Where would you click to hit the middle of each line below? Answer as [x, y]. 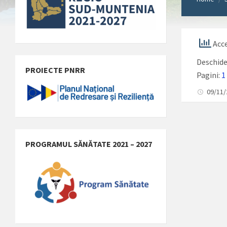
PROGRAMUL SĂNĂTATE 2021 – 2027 [89, 144]
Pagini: [209, 75]
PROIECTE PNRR [55, 70]
